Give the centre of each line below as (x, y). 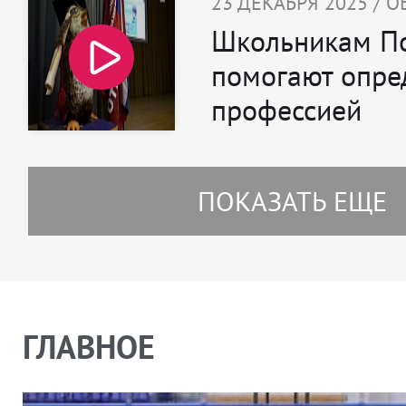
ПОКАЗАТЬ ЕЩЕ (292, 201)
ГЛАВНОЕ (89, 347)
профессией (286, 110)
